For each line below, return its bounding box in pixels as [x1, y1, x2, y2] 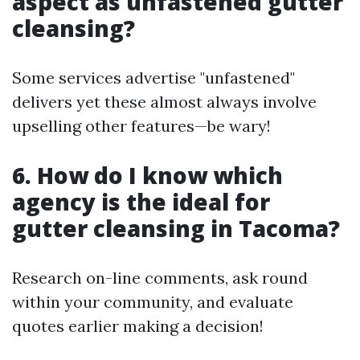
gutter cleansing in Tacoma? [12, 213, 340, 243]
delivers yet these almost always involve [12, 92, 317, 112]
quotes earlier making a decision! [12, 316, 264, 336]
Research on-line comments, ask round [12, 268, 308, 288]
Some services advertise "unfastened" [12, 67, 295, 88]
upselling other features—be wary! [12, 116, 271, 136]
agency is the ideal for [12, 186, 270, 217]
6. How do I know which [12, 160, 283, 190]
